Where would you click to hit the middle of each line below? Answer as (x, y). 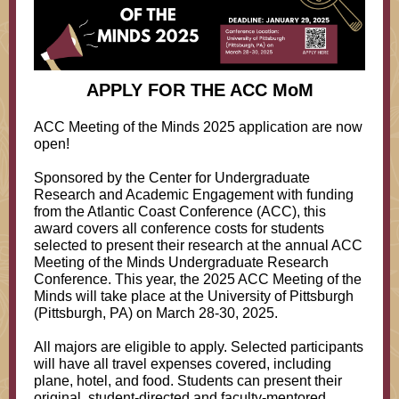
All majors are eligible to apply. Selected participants (199, 347)
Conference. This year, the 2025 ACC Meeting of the (198, 279)
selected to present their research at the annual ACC (198, 245)
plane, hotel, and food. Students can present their (188, 381)
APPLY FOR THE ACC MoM (199, 90)
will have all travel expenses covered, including (183, 364)
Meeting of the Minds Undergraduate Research (181, 262)
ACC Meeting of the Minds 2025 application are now (198, 127)
